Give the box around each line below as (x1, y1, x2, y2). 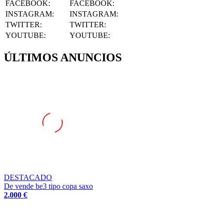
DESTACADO (4, 161, 52, 169)
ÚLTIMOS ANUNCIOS (4, 38, 122, 52)
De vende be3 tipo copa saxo (4, 169, 93, 178)
